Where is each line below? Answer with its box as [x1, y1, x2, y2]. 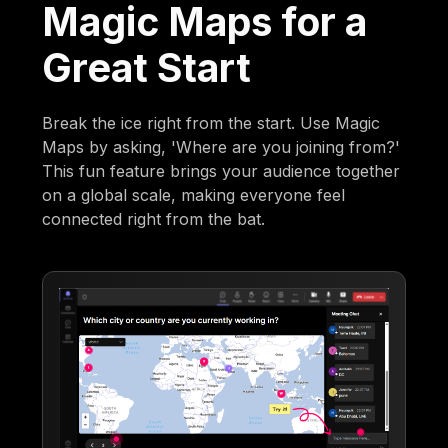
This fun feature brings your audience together [42, 160, 401, 181]
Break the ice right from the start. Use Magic [42, 112, 381, 133]
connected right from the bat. [42, 208, 266, 229]
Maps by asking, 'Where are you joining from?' [42, 136, 401, 157]
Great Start [42, 43, 252, 91]
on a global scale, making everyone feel [42, 184, 346, 205]
